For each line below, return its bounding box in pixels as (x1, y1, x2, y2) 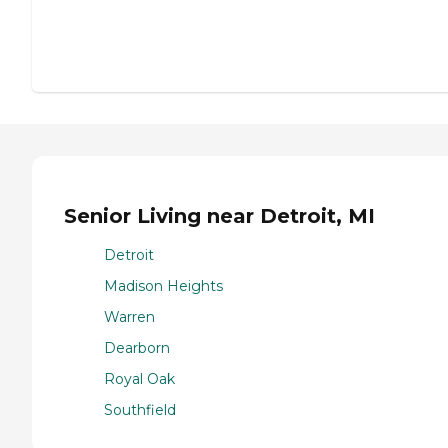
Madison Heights (104, 276, 223, 295)
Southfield (104, 400, 176, 419)
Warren (104, 307, 155, 326)
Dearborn (104, 338, 170, 357)
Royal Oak (104, 369, 175, 388)
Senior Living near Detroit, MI (64, 204, 375, 229)
